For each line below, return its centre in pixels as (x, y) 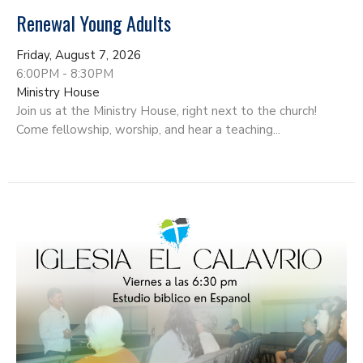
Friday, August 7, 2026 (79, 55)
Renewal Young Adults (94, 22)
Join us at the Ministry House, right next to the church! (167, 111)
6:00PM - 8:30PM (65, 73)
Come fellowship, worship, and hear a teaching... (148, 129)
